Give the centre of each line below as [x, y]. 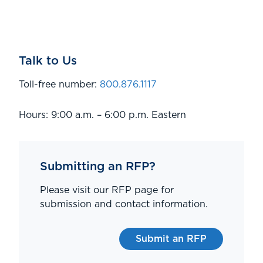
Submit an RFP [171, 239]
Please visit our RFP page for [107, 190]
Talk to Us [48, 61]
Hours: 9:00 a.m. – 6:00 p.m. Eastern [102, 115]
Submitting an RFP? [98, 166]
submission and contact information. [124, 204]
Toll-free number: [59, 84]
